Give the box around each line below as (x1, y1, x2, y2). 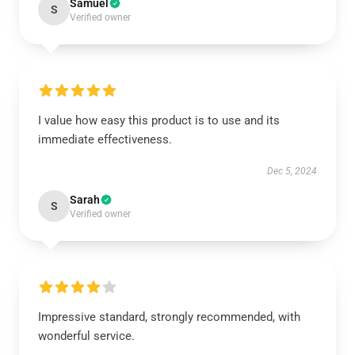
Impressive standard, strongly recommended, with (38, 310, 300, 324)
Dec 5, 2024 (267, 166, 317, 177)
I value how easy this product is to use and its (38, 113, 280, 128)
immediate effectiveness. (38, 132, 172, 147)
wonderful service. (38, 329, 135, 343)
